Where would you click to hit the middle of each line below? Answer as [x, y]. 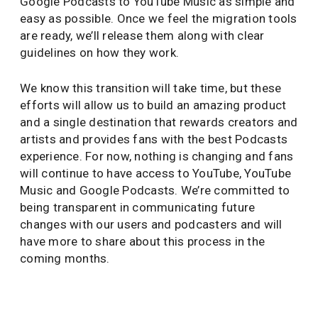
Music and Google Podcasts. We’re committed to [155, 190]
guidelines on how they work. [99, 53]
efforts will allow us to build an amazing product [153, 105]
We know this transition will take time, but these [151, 88]
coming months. [65, 258]
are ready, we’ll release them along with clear [142, 35]
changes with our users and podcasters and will [151, 224]
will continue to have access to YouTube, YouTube [155, 173]
